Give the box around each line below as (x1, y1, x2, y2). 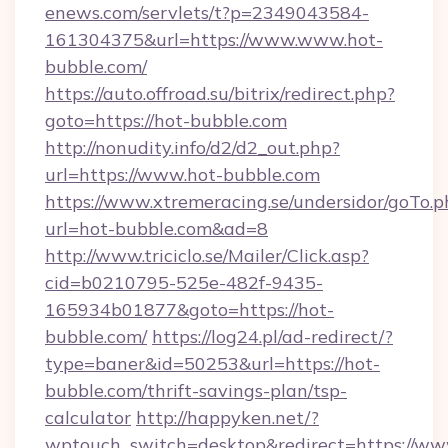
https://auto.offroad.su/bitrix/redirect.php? (45, 82, 395, 105)
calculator (45, 406, 131, 429)
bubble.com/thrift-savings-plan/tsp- (45, 379, 347, 402)
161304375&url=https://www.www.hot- (45, 28, 383, 51)
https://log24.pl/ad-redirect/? (152, 325, 393, 348)
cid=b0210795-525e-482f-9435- (45, 271, 323, 294)
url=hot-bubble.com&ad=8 (45, 217, 268, 240)
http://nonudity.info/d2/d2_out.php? (45, 136, 340, 159)
